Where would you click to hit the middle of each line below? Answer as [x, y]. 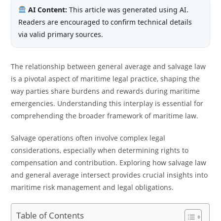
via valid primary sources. [61, 34]
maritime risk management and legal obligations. [92, 187]
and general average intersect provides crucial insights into [110, 175]
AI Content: [47, 10]
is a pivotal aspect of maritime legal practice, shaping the [106, 79]
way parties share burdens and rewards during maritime [106, 91]
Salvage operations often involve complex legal [88, 138]
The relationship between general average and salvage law [109, 66]
